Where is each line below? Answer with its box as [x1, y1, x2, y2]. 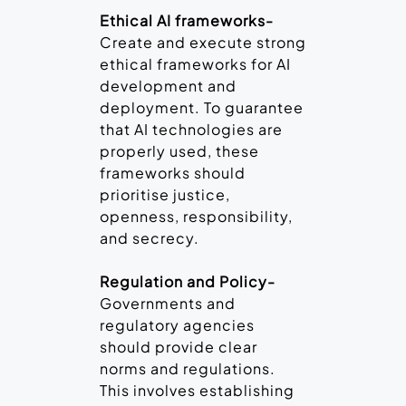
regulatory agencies [100, 315, 255, 335]
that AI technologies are [100, 120, 283, 140]
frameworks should [100, 163, 246, 183]
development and [100, 76, 237, 96]
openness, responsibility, [100, 207, 293, 227]
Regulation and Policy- [100, 272, 275, 292]
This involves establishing [100, 381, 295, 401]
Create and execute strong [100, 33, 306, 53]
